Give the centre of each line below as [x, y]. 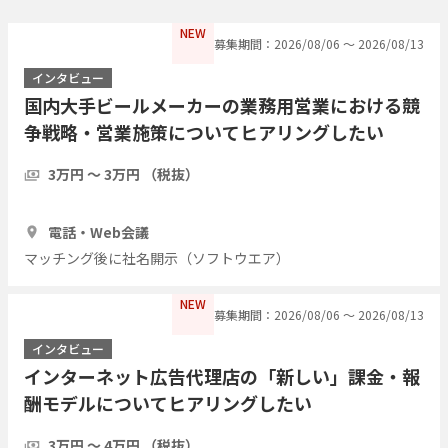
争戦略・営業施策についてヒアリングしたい [204, 131]
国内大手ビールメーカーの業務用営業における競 [222, 104]
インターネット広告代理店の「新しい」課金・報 [222, 375]
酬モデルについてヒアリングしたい [168, 402]
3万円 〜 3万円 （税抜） [123, 173]
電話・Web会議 [98, 231]
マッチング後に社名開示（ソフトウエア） [157, 257]
